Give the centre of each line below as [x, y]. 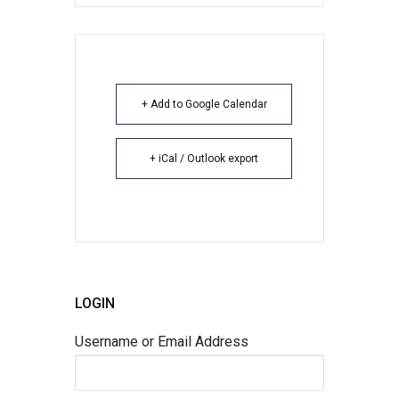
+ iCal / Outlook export [204, 158]
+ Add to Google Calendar [204, 104]
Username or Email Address [162, 341]
